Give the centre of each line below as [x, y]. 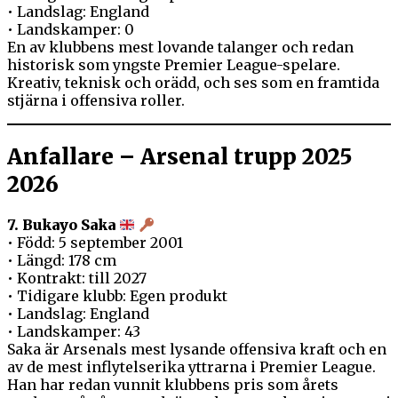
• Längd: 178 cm [62, 261]
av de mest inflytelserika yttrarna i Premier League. [191, 367]
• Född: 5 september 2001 [95, 243]
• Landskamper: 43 [74, 332]
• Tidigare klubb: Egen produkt [117, 296]
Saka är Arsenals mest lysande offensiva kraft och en [197, 350]
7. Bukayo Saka [61, 225]
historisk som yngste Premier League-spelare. [174, 65]
